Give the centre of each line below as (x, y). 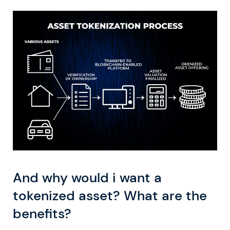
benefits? (42, 213)
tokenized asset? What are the (110, 195)
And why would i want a (87, 177)
